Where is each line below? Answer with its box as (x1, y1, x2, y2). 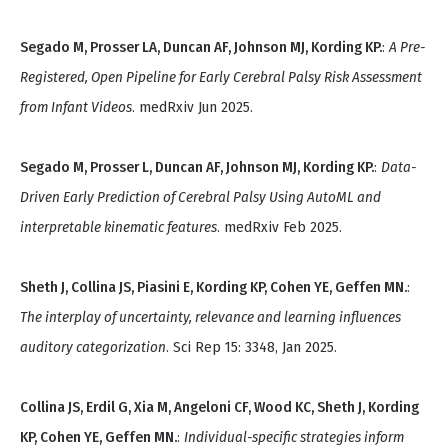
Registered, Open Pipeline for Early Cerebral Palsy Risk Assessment (20, 68, 422, 87)
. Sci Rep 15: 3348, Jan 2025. (166, 338, 337, 357)
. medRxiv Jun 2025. (132, 98, 253, 117)
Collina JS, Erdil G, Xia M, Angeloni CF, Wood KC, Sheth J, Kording (20, 398, 419, 417)
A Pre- (389, 38, 425, 57)
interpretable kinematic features (20, 218, 217, 237)
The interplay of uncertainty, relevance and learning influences (20, 308, 401, 327)
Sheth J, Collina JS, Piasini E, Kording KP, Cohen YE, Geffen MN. (20, 278, 407, 297)
